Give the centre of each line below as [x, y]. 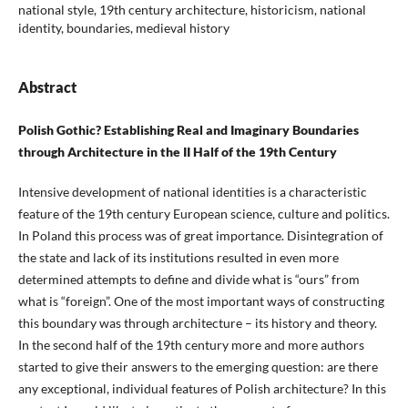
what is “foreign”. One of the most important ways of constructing [201, 301]
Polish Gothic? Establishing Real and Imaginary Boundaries [188, 130]
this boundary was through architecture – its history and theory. [197, 323]
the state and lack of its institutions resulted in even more [178, 258]
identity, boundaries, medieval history [123, 27]
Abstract [47, 87]
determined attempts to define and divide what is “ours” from [189, 280]
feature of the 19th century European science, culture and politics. [204, 214]
